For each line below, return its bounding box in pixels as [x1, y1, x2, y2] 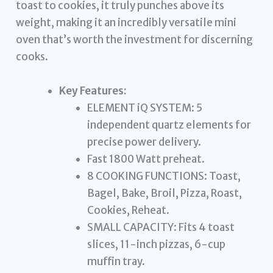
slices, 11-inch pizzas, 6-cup [87, 237, 225, 251]
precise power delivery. [87, 135, 201, 149]
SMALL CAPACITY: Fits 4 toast [87, 220, 235, 234]
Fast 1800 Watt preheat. [87, 152, 205, 166]
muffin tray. [87, 254, 145, 268]
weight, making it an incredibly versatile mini [16, 16, 237, 30]
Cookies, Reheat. [87, 203, 169, 217]
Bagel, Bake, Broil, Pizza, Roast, [87, 186, 242, 200]
